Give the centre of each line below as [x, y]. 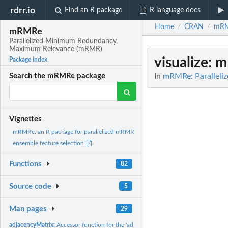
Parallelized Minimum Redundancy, [64, 41]
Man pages [28, 209]
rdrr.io [23, 10]
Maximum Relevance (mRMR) [56, 50]
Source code [31, 187]
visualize [181, 63]
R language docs [175, 10]
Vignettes [26, 119]
